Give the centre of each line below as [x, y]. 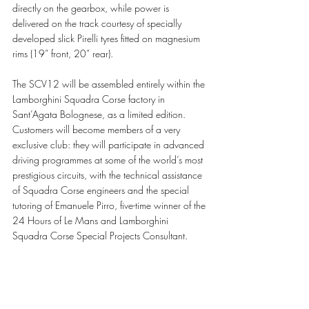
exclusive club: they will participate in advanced [110, 145]
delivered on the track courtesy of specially [98, 23]
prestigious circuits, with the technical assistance [109, 175]
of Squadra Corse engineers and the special [102, 190]
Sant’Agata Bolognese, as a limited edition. [100, 114]
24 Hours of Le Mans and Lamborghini [92, 221]
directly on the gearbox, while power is [92, 8]
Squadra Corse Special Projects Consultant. [101, 236]
